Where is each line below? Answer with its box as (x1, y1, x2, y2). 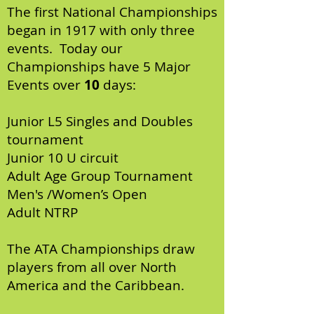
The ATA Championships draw (7, 240, 195, 258)
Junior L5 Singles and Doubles (7, 112, 193, 130)
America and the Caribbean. (7, 276, 184, 294)
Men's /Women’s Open (7, 185, 151, 203)
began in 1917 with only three (7, 21, 195, 39)
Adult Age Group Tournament (7, 167, 193, 185)
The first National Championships (7, 3, 217, 21)
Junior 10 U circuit (7, 149, 118, 167)
